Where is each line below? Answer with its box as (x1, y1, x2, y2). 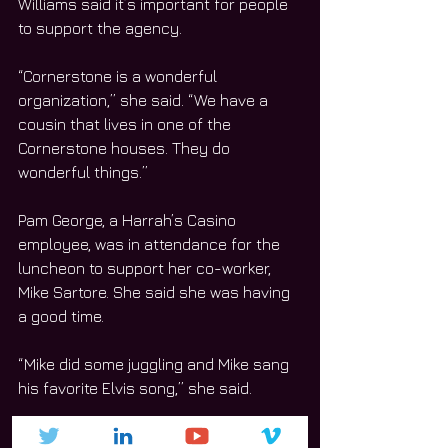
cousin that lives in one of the (18, 114, 235, 133)
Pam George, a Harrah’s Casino (18, 210, 240, 229)
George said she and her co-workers (18, 426, 284, 445)
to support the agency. (18, 18, 190, 37)
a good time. (18, 306, 104, 325)
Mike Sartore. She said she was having (18, 282, 294, 301)
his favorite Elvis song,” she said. (18, 378, 252, 397)
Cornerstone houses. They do (18, 138, 234, 157)
